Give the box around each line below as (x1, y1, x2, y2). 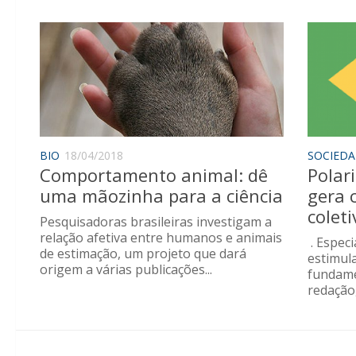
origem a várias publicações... (40, 261, 212, 279)
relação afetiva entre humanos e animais (40, 229, 282, 247)
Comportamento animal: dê (40, 163, 268, 188)
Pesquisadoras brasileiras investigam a (40, 213, 272, 231)
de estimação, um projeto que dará (40, 245, 246, 263)
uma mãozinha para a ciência (40, 184, 283, 208)
